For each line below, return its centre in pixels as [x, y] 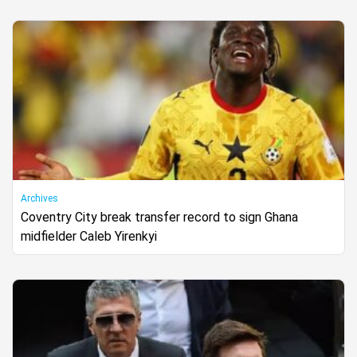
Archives [39, 198]
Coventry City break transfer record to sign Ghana [159, 217]
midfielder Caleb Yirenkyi [89, 236]
